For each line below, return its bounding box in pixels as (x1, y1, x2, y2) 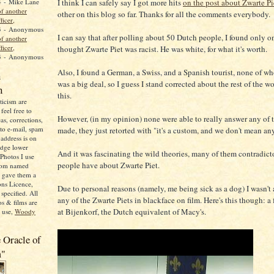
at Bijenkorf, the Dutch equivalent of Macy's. (57, 206, 206, 217)
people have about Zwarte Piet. (57, 160, 160, 171)
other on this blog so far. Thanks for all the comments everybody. (57, 9, 270, 20)
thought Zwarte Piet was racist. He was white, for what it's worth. (57, 43, 267, 54)
